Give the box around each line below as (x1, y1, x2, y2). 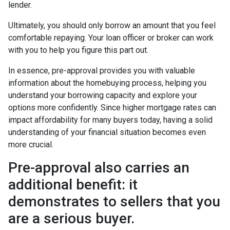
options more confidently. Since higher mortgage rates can (8, 102, 216, 112)
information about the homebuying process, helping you (8, 78, 206, 88)
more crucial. (8, 139, 53, 149)
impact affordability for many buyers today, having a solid (8, 114, 213, 125)
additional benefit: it (8, 176, 138, 193)
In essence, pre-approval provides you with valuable (8, 65, 195, 75)
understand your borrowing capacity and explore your (8, 90, 197, 100)
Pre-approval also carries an (8, 159, 189, 176)
